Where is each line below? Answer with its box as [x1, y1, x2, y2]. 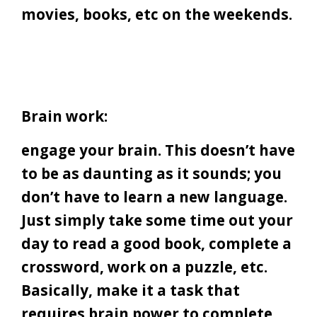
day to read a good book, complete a [21, 234, 292, 254]
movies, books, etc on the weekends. [21, 4, 296, 25]
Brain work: [21, 106, 108, 127]
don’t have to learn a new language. [21, 187, 287, 207]
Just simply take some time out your [21, 210, 293, 231]
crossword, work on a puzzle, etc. [21, 257, 267, 277]
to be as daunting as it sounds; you [21, 163, 282, 184]
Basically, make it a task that [21, 280, 240, 301]
